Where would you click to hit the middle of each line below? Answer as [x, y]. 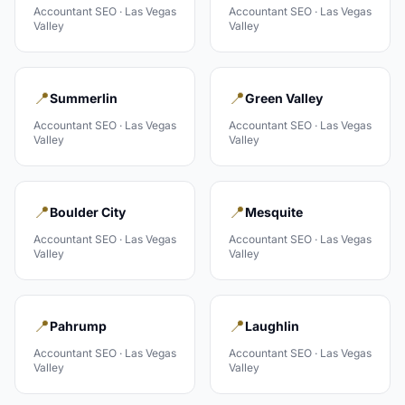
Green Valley [284, 98]
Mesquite [274, 212]
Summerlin [84, 98]
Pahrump [78, 326]
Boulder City [88, 212]
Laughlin [272, 326]
